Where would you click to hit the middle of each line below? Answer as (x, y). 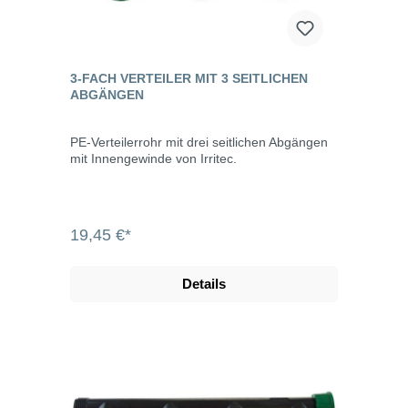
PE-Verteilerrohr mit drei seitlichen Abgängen (199, 142)
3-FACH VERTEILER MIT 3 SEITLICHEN (189, 78)
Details (204, 283)
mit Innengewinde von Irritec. (153, 158)
